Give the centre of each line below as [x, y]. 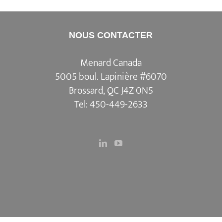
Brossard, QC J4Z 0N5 [111, 90]
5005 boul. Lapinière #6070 [111, 77]
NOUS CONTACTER [111, 35]
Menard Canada [111, 63]
